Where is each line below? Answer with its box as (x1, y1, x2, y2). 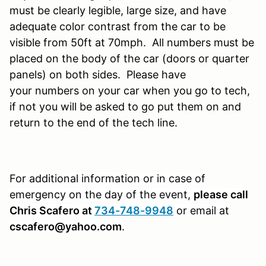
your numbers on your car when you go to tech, (9, 84, 250, 97)
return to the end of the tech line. (9, 116, 178, 129)
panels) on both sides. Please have (9, 68, 186, 81)
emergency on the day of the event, (9, 188, 191, 201)
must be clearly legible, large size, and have (9, 4, 226, 17)
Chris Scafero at (9, 204, 94, 217)
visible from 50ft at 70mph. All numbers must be (9, 36, 254, 49)
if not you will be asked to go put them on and (9, 100, 241, 113)
